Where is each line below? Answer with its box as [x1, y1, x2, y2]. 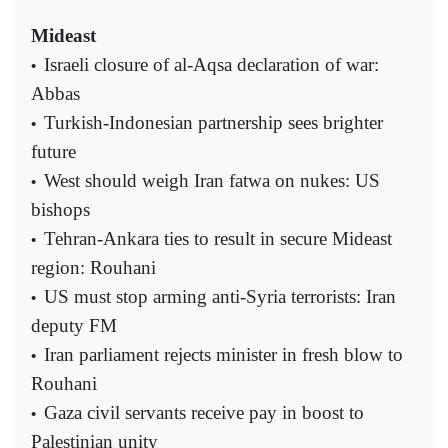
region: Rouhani [31, 257, 156, 279]
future [31, 141, 76, 163]
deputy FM [31, 315, 117, 337]
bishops [31, 199, 90, 221]
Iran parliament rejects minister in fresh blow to [44, 344, 403, 366]
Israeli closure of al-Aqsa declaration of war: [44, 54, 379, 76]
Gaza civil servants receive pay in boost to [44, 402, 364, 424]
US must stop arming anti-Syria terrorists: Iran [44, 286, 396, 308]
